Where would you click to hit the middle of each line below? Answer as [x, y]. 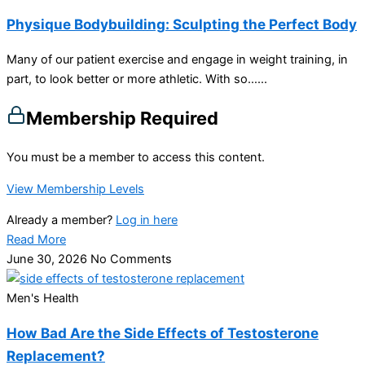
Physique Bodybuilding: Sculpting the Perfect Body [182, 24]
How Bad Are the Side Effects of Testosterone [163, 333]
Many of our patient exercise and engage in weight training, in [177, 59]
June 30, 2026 [48, 259]
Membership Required [122, 119]
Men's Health [43, 299]
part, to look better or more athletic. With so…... [137, 79]
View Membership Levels [75, 189]
